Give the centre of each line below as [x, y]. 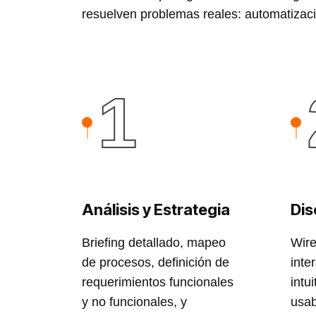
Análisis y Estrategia [156, 209]
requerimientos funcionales [157, 282]
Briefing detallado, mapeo [153, 243]
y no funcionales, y [134, 302]
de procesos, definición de [155, 262]
